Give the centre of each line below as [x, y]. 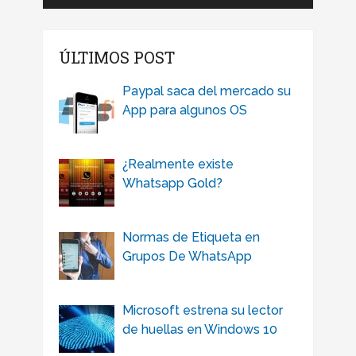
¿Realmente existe [178, 164]
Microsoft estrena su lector [202, 311]
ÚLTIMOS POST [116, 58]
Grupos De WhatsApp [187, 257]
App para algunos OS [184, 110]
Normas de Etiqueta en [191, 238]
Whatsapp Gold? [172, 184]
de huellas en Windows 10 [199, 330]
